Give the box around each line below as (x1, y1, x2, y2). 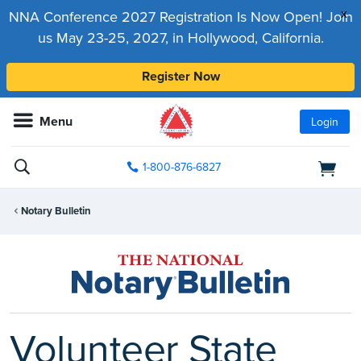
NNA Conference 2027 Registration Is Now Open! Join (8, 8, 353, 26)
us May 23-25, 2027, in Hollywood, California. (37, 29, 324, 47)
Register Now (141, 68, 220, 85)
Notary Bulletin (21, 205, 91, 218)
